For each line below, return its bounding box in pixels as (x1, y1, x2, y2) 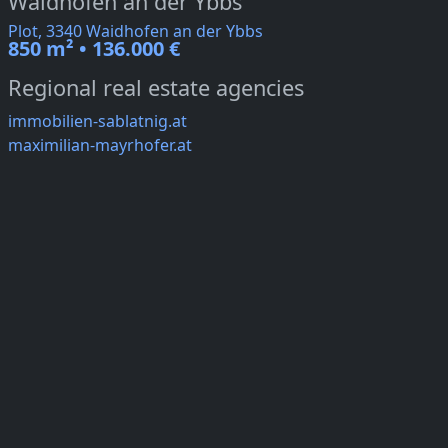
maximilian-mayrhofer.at (8, 134, 192, 157)
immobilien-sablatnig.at (8, 110, 187, 133)
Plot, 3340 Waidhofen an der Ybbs (8, 20, 263, 43)
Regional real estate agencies (8, 73, 304, 103)
